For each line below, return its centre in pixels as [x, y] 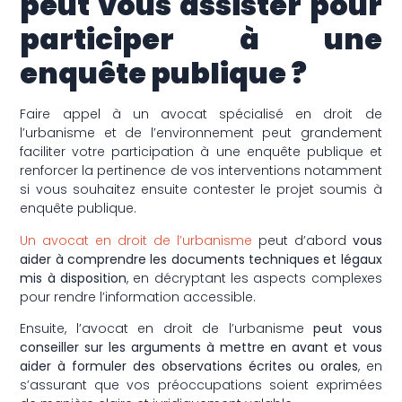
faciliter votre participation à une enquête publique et [201, 152]
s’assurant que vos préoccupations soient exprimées [201, 385]
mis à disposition [74, 278]
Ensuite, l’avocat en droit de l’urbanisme [167, 329]
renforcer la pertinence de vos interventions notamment [201, 171]
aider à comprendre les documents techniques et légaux [201, 259]
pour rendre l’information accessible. [138, 297]
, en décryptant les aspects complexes [254, 278]
